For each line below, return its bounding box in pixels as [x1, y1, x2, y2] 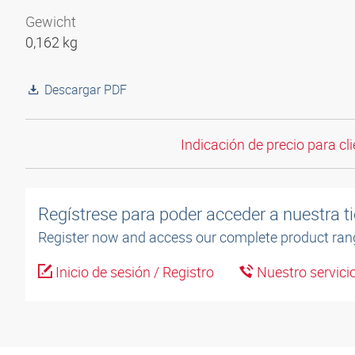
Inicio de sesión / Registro [52, 262, 214, 282]
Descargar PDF [44, 81, 127, 98]
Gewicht [25, 12, 76, 31]
